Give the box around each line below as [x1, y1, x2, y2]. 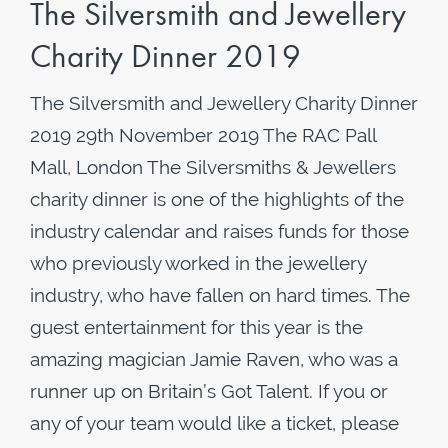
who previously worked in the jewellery [30, 252, 366, 274]
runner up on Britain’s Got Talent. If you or [30, 380, 388, 402]
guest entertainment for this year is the [30, 316, 363, 338]
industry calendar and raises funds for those [30, 220, 409, 242]
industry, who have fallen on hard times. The [30, 284, 410, 306]
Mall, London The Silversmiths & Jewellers [30, 156, 396, 178]
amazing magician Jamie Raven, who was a [30, 348, 398, 370]
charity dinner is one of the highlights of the [30, 188, 404, 210]
